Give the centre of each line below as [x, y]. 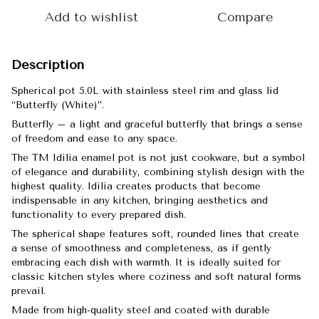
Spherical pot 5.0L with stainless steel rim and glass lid [145, 91]
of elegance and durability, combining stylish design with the [158, 172]
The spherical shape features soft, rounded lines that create [155, 234]
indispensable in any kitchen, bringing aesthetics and [140, 200]
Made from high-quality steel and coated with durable [141, 310]
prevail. [28, 291]
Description [48, 65]
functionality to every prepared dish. [99, 215]
